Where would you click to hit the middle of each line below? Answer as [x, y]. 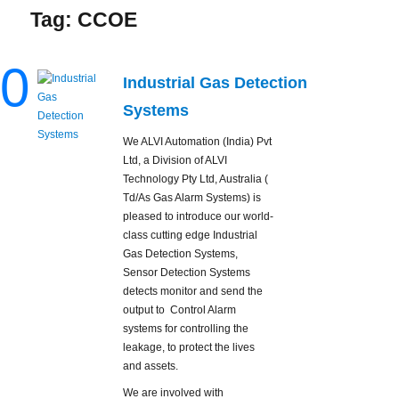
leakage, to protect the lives [189, 348]
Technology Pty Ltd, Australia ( [196, 179]
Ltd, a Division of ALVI [175, 161]
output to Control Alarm [180, 310]
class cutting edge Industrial [191, 236]
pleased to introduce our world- [199, 217]
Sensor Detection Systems [187, 273]
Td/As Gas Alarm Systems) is [192, 198]
